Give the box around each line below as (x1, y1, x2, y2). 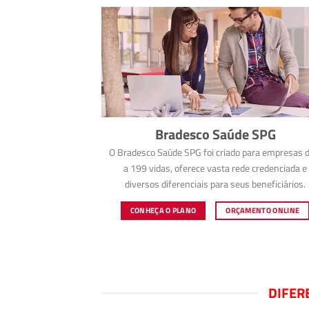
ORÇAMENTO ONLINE (226, 204, 300, 216)
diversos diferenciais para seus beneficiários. (125, 177, 306, 192)
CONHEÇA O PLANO (130, 204, 197, 216)
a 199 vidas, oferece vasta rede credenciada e (123, 161, 307, 177)
